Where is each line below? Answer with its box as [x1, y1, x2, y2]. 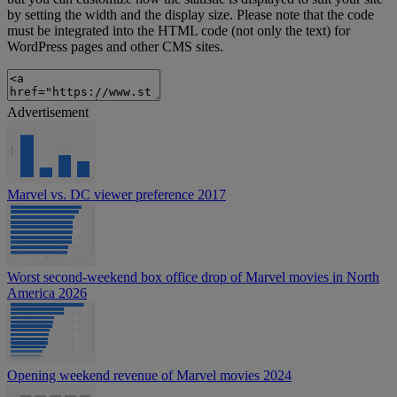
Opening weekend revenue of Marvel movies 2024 [7, 368, 292, 384]
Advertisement [7, 105, 89, 121]
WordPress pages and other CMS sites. [7, 39, 223, 55]
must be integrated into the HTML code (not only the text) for [7, 23, 350, 39]
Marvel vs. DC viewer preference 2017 [7, 187, 226, 203]
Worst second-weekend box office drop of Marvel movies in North [7, 269, 379, 285]
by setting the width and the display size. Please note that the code [7, 7, 374, 23]
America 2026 [7, 285, 87, 301]
